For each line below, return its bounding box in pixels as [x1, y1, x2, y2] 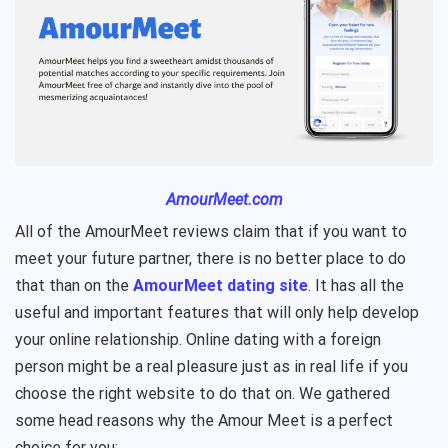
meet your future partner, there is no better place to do [15, 249, 406, 269]
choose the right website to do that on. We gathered [15, 384, 390, 404]
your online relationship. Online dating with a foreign [15, 330, 381, 350]
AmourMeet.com [165, 190, 283, 210]
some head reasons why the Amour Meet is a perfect [15, 411, 393, 431]
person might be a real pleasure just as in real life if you [15, 357, 408, 377]
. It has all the [308, 276, 404, 296]
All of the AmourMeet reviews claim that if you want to [15, 222, 407, 242]
